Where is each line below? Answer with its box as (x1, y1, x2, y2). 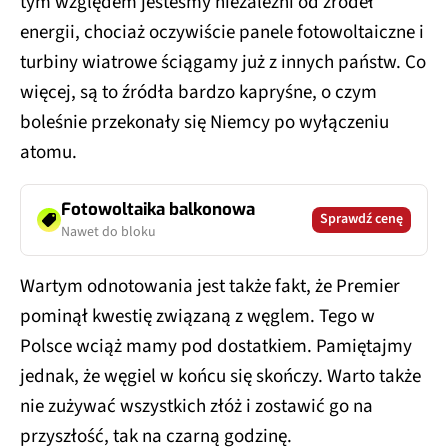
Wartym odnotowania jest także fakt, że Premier (20, 272, 400, 300)
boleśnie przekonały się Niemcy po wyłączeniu (20, 108, 389, 136)
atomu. (20, 138, 81, 166)
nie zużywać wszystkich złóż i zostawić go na (20, 392, 373, 420)
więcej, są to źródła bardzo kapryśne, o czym (20, 78, 377, 106)
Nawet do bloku (61, 221, 156, 242)
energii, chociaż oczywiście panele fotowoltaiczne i (20, 18, 424, 46)
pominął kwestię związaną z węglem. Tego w (20, 302, 375, 330)
